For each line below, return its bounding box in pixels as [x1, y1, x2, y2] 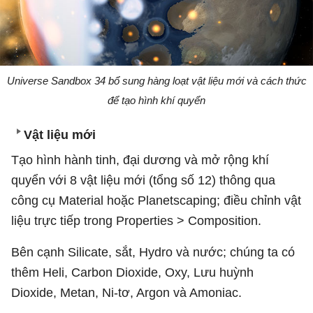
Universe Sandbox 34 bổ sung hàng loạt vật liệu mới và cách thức [6, 74, 307, 87]
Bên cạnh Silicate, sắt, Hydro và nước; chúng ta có [11, 245, 295, 259]
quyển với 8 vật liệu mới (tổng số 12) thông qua [11, 173, 275, 187]
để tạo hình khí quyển [108, 94, 205, 106]
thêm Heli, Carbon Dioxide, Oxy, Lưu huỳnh [11, 265, 254, 279]
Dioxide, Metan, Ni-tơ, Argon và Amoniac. [11, 285, 242, 300]
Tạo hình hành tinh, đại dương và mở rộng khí [11, 152, 269, 167]
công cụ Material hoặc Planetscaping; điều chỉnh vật [11, 193, 301, 208]
